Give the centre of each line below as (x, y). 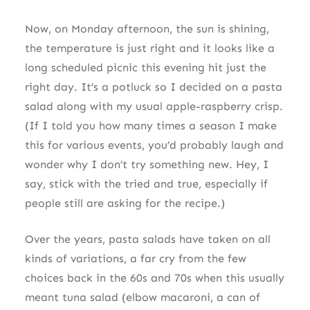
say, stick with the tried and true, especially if (146, 183)
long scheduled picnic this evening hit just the (145, 67)
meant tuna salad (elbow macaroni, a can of (142, 297)
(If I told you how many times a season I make (151, 125)
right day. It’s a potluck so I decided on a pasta (153, 86)
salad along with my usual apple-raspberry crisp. (154, 106)
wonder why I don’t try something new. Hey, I (146, 164)
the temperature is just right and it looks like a (149, 48)
